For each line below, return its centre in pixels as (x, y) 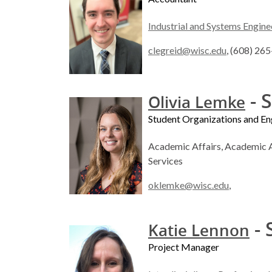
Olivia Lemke (197, 103)
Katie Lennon (199, 231)
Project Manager (184, 247)
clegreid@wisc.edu (187, 50)
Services (165, 161)
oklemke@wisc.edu (189, 185)
